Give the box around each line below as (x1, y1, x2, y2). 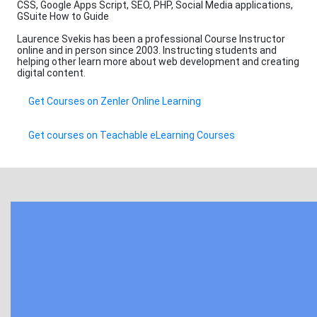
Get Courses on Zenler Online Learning (28, 96, 201, 108)
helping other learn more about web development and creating (17, 56, 299, 68)
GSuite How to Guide (17, 11, 109, 23)
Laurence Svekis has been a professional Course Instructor (17, 33, 285, 45)
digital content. (17, 67, 86, 79)
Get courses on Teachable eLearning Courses (28, 129, 235, 142)
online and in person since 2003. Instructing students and (17, 45, 277, 57)
